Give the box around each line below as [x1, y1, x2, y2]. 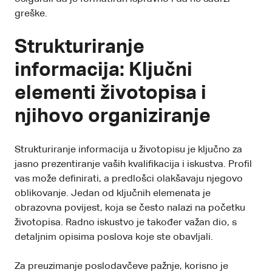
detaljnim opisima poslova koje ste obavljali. [15, 232, 213, 242]
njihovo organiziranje [15, 106, 211, 126]
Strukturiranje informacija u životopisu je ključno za [15, 144, 242, 155]
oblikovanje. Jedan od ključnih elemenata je [15, 188, 211, 199]
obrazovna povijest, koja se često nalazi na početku [15, 203, 245, 213]
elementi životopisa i [15, 83, 206, 103]
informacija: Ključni [15, 60, 192, 80]
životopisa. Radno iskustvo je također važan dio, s [15, 217, 237, 228]
